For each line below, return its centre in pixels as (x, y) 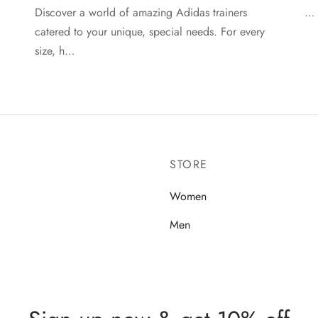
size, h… (55, 51)
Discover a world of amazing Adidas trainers (141, 13)
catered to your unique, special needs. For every (150, 32)
